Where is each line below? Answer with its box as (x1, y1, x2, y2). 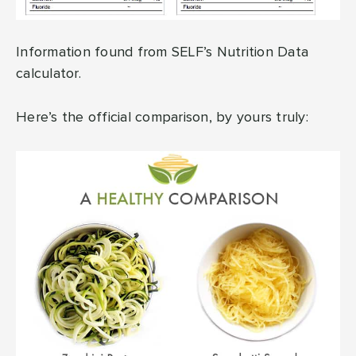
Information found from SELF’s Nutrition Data (16, 44, 308, 60)
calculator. (16, 66, 81, 81)
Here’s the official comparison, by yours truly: (16, 110, 308, 125)
